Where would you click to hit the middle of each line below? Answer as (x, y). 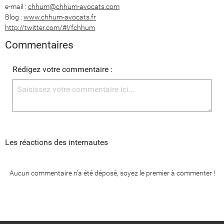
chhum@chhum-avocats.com (74, 6)
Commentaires (39, 45)
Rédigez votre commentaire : (62, 69)
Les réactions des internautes (56, 142)
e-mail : (16, 6)
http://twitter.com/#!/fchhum (50, 27)
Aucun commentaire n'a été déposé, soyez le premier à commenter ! (112, 173)
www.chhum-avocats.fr (60, 17)
